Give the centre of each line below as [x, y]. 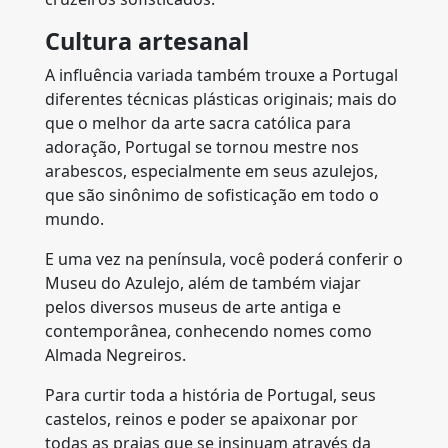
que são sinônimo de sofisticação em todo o [212, 195]
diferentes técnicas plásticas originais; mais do [221, 99]
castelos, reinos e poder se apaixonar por [201, 419]
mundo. [76, 219]
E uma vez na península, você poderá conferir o [224, 259]
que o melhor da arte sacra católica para [198, 123]
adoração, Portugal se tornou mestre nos [202, 147]
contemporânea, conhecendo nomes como [208, 331]
